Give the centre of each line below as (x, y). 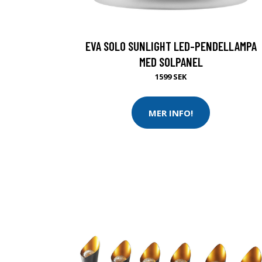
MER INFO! (171, 113)
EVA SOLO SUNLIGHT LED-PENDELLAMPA (171, 46)
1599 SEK (171, 77)
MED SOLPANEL (171, 62)
